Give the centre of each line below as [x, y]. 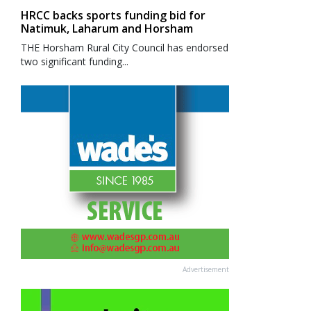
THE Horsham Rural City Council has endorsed [124, 48]
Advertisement [206, 269]
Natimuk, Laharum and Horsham [107, 28]
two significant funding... [74, 61]
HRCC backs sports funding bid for [113, 15]
